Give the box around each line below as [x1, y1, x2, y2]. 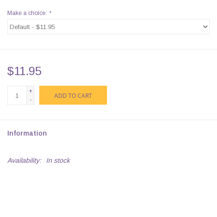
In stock [46, 156, 70, 165]
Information [7, 129, 47, 138]
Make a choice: [7, 10, 48, 17]
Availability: [7, 156, 41, 165]
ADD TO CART [54, 92, 92, 100]
